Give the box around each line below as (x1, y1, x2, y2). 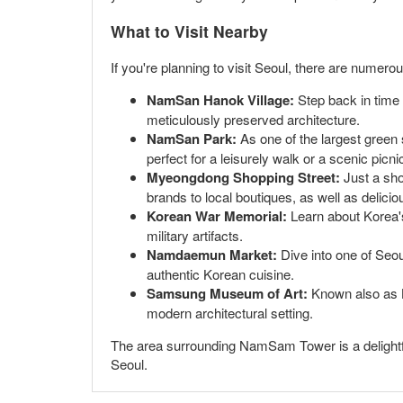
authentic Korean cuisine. (147, 264, 294, 284)
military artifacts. (147, 226, 243, 246)
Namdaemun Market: (147, 245, 277, 265)
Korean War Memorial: (147, 206, 287, 227)
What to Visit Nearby (111, 19, 268, 42)
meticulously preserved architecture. (147, 110, 360, 130)
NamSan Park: (147, 129, 237, 149)
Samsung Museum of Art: (147, 283, 308, 304)
